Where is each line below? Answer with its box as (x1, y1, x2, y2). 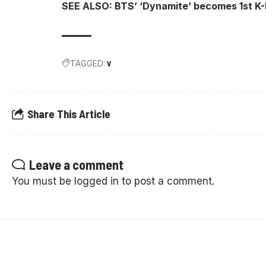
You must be (12, 175, 74, 187)
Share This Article (27, 106, 110, 121)
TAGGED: (69, 58, 105, 68)
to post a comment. (119, 175, 214, 187)
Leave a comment (29, 157, 123, 172)
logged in (74, 175, 119, 187)
